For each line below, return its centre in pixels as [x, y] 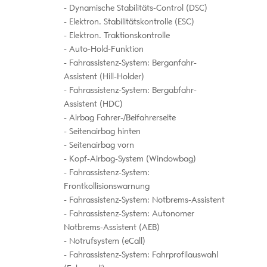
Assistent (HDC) [93, 104]
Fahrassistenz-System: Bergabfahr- [131, 91]
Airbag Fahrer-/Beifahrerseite [121, 118]
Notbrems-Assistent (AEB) [111, 228]
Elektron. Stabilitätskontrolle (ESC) [130, 22]
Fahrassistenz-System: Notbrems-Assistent [145, 200]
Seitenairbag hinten [103, 132]
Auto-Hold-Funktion [105, 49]
